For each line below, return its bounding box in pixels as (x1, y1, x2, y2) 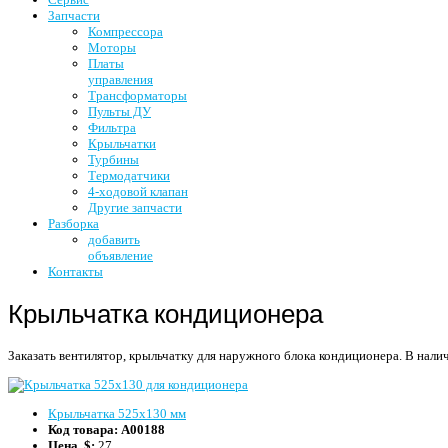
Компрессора (88, 23, 163, 39)
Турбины (88, 151, 139, 167)
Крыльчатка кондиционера (8, 297, 323, 330)
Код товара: (48, 421, 121, 437)
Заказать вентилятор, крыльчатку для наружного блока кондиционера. (8, 347, 402, 363)
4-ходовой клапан (88, 183, 188, 199)
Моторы (88, 39, 136, 55)
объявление (88, 247, 153, 263)
